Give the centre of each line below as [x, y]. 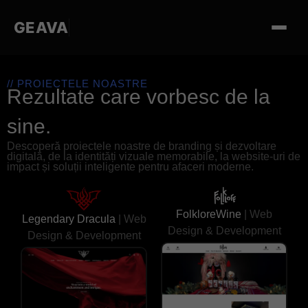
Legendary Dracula [70, 219]
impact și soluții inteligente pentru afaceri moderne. [130, 167]
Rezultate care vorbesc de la [139, 97]
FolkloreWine [210, 214]
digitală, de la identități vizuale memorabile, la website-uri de [154, 156]
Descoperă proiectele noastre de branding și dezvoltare [142, 146]
